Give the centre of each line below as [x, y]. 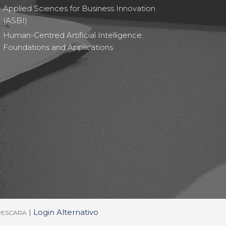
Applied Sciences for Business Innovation [79, 8]
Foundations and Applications [58, 47]
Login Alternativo [66, 212]
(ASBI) [15, 20]
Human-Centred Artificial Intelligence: [73, 35]
